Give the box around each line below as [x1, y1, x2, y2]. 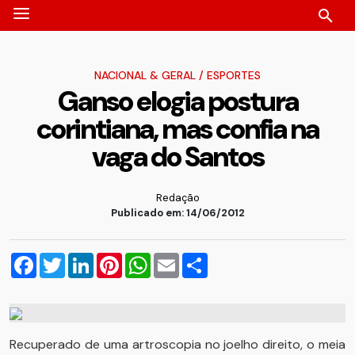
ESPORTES [207, 67, 261, 82]
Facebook [36, 250, 94, 267]
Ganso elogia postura [57, 82, 298, 120]
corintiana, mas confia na [36, 110, 319, 147]
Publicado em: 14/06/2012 [110, 205, 245, 219]
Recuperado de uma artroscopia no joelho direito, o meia [10, 335, 345, 353]
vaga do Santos [91, 138, 264, 175]
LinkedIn [94, 250, 139, 267]
